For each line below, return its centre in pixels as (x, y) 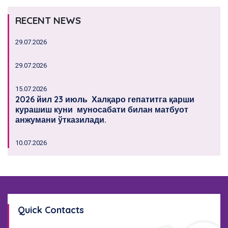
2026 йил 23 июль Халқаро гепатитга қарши (105, 99)
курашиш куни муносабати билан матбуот (102, 110)
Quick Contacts (51, 210)
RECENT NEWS (48, 21)
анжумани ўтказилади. (61, 120)
